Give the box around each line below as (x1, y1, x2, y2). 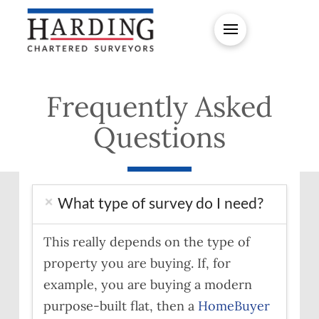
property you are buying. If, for (43, 254, 231, 271)
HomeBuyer (197, 297, 270, 314)
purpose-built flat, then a (43, 297, 198, 314)
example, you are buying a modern (43, 276, 252, 293)
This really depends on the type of (43, 233, 250, 250)
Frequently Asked (46, 88, 273, 125)
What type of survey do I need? (57, 196, 263, 211)
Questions (93, 118, 226, 155)
